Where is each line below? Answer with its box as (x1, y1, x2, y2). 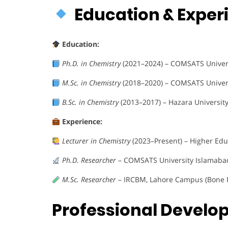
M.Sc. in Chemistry (62, 78, 121, 88)
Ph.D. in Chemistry (62, 59, 121, 69)
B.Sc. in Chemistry (62, 97, 119, 107)
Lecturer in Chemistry (62, 136, 130, 146)
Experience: (62, 117, 102, 127)
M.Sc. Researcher (62, 175, 116, 185)
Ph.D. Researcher (62, 155, 116, 165)
